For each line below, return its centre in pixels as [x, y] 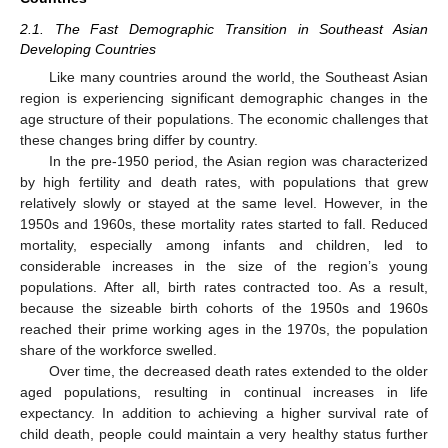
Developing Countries [88, 49]
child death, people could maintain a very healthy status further [224, 433]
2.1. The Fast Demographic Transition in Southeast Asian [224, 29]
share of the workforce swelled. [118, 349]
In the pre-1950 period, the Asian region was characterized [238, 160]
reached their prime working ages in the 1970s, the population [224, 328]
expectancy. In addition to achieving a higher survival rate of [224, 412]
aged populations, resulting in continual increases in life [224, 391]
